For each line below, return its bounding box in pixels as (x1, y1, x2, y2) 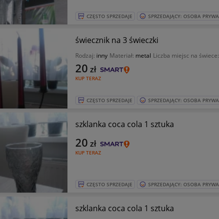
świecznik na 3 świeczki (75, 35, 158, 45)
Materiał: (109, 51, 135, 60)
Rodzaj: (75, 51, 96, 60)
